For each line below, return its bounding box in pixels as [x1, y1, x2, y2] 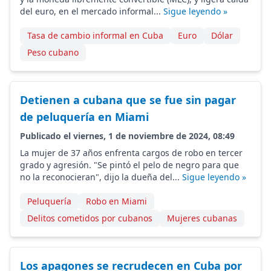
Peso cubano [27, 47, 79, 58]
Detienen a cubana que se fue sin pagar [20, 93, 236, 107]
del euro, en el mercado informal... [20, 5, 163, 17]
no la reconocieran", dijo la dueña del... [20, 171, 182, 183]
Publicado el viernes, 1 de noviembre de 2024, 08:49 [20, 130, 235, 142]
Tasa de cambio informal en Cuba [27, 30, 163, 41]
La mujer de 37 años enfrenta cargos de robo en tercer [20, 147, 243, 158]
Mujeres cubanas [167, 212, 237, 224]
